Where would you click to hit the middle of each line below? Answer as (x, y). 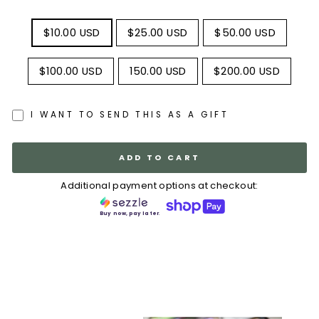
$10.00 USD (72, 32)
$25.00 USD (157, 32)
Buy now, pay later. (130, 213)
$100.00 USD (71, 71)
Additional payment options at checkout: (159, 185)
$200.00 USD (246, 71)
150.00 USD (158, 71)
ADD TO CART (159, 157)
